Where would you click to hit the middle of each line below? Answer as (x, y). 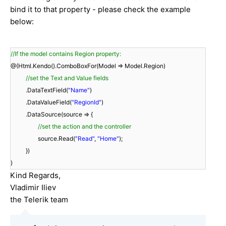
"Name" (79, 90)
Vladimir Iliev (33, 187)
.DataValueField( (49, 102)
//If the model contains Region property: (66, 53)
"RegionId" (87, 102)
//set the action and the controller (84, 126)
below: (22, 21)
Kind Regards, (35, 175)
